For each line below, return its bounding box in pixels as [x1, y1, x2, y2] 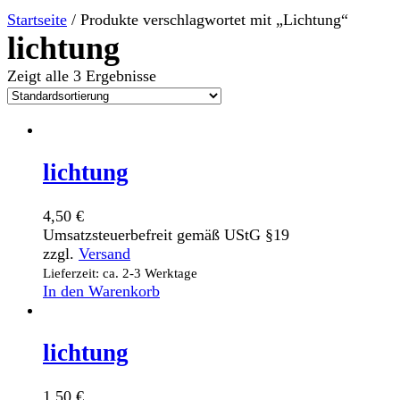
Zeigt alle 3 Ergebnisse [7, 67, 156, 85]
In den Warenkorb [43, 281, 160, 300]
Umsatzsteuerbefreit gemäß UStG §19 [43, 225, 289, 244]
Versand [79, 244, 130, 262]
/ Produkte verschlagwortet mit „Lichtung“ [67, 11, 348, 29]
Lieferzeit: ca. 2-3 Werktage [43, 265, 197, 280]
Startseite [7, 11, 67, 29]
